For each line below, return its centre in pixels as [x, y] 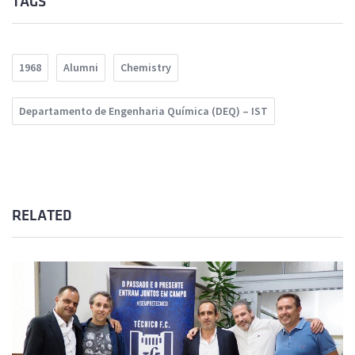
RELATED [42, 216]
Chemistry [146, 68]
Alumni [81, 68]
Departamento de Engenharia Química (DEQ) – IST [143, 111]
